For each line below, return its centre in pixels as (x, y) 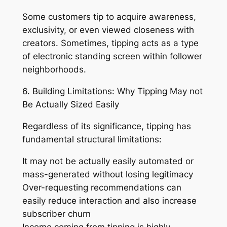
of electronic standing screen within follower (112, 56)
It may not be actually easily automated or (108, 161)
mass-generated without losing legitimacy (107, 174)
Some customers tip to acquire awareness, (109, 17)
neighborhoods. (54, 70)
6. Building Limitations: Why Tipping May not (112, 91)
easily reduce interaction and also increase (109, 200)
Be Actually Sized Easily (70, 105)
